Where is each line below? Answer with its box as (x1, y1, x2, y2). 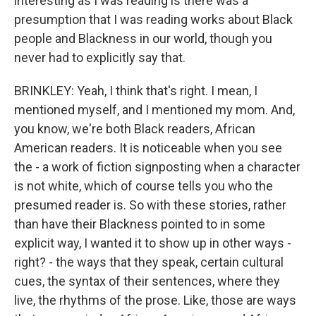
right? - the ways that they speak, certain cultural (14, 255, 284, 269)
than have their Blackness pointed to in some (14, 217, 265, 231)
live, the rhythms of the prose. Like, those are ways (14, 293, 296, 308)
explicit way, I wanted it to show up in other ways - (14, 236, 291, 250)
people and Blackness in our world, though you (14, 31, 272, 46)
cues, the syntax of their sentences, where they (14, 274, 280, 288)
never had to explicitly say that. (14, 50, 186, 65)
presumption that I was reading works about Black (14, 12, 293, 27)
